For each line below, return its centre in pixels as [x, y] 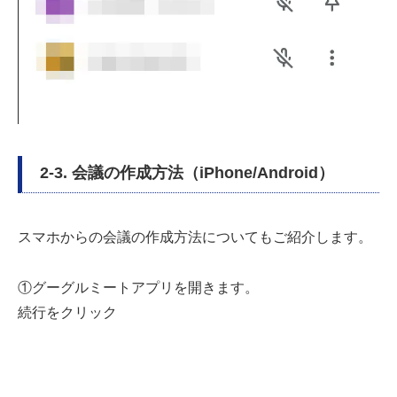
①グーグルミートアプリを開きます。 [138, 287]
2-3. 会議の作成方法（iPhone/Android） [187, 172]
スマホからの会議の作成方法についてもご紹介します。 [195, 237]
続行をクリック [67, 312]
